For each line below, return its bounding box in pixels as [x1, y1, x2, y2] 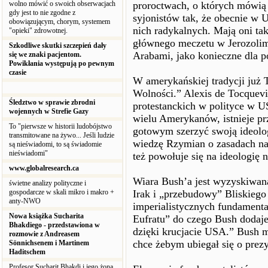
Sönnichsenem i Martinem [9, 239, 89, 247]
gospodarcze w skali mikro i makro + [9, 188, 114, 196]
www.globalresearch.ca [9, 164, 79, 172]
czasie [9, 68, 26, 77]
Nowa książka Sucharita [9, 212, 84, 220]
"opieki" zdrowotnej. [9, 26, 71, 35]
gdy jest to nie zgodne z [9, 8, 75, 17]
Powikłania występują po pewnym [9, 59, 114, 68]
